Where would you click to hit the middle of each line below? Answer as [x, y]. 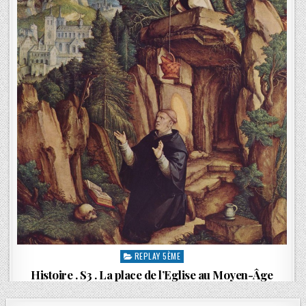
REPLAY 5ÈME [157, 256]
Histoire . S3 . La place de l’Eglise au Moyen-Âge [152, 275]
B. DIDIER [157, 292]
